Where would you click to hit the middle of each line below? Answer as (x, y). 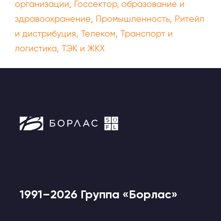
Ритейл (189, 18)
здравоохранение (53, 18)
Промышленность (133, 18)
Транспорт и (147, 33)
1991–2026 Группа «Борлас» (99, 194)
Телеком (98, 33)
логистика (36, 48)
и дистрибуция (45, 33)
